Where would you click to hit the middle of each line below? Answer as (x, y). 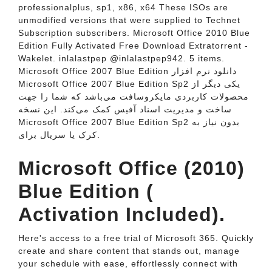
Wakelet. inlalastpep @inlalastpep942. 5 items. (121, 58)
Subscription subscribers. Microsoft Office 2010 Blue (134, 33)
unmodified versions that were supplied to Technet (129, 20)
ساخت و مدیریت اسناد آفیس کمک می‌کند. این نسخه (125, 109)
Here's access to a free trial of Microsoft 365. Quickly (136, 238)
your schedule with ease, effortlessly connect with (128, 263)
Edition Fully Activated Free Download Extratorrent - (133, 46)
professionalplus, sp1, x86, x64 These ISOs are (123, 7)
